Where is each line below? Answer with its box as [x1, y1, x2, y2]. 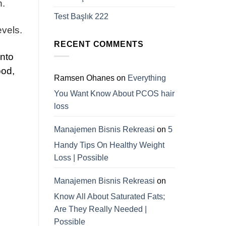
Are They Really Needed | [54, 205, 147, 214]
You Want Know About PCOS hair [54, 89, 175, 98]
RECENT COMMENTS [54, 39, 144, 48]
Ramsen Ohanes [54, 74, 115, 83]
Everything [128, 74, 166, 83]
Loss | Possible [54, 153, 108, 162]
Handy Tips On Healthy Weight [54, 141, 164, 150]
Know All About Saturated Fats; [54, 192, 165, 201]
